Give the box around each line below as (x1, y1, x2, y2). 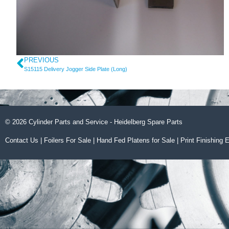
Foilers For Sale (44, 136, 91, 144)
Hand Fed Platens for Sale (97, 136, 175, 144)
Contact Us (5, 136, 38, 144)
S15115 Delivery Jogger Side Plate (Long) (24, 65, 127, 72)
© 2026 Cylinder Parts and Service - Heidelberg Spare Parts (5, 118, 182, 126)
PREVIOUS (24, 56, 59, 64)
